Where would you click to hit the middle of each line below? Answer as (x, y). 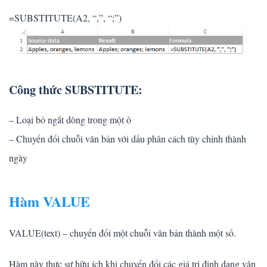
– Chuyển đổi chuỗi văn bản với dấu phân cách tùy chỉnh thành (128, 138)
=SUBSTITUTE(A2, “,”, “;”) (65, 17)
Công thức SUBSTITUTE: (76, 89)
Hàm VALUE (49, 201)
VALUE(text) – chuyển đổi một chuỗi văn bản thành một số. (122, 232)
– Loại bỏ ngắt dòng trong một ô (70, 119)
